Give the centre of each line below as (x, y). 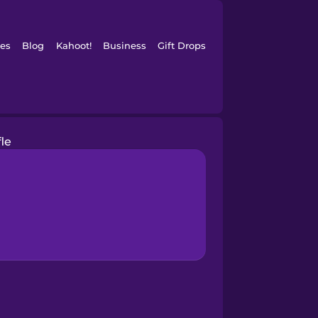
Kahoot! (73, 45)
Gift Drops (182, 45)
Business (124, 45)
